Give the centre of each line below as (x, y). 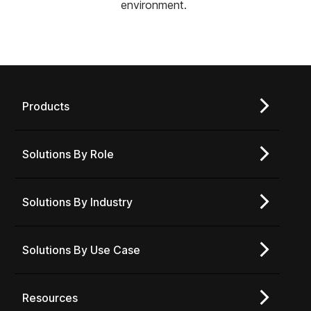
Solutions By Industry (77, 202)
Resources (50, 298)
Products (46, 107)
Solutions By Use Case (81, 250)
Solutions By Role (68, 154)
